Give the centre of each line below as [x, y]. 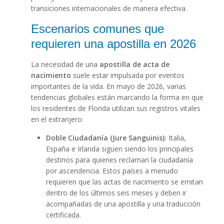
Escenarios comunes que [97, 29]
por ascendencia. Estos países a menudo [112, 171]
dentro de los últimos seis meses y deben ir [116, 193]
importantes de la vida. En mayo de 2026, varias [108, 86]
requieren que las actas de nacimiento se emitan [124, 182]
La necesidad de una [65, 64]
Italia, [176, 138]
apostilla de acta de [134, 64]
